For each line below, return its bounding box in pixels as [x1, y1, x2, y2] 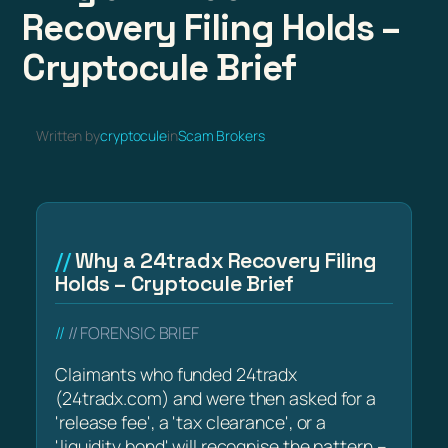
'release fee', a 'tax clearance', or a [55, 409, 327, 434]
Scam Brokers [177, 126, 265, 146]
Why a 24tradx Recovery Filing [74, 247, 377, 275]
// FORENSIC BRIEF [67, 322, 200, 345]
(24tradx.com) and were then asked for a [55, 385, 377, 410]
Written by [36, 126, 100, 146]
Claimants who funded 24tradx [55, 361, 298, 386]
